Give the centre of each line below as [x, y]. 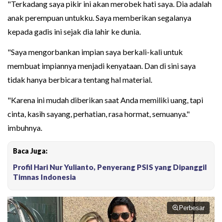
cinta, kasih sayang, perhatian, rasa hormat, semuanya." [99, 113]
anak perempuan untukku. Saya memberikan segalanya [99, 17]
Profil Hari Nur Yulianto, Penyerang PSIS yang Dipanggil [110, 167]
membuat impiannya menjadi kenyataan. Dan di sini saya [102, 65]
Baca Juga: [30, 151]
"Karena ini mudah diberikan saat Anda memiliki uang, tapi [105, 100]
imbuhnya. [25, 127]
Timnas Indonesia [44, 177]
